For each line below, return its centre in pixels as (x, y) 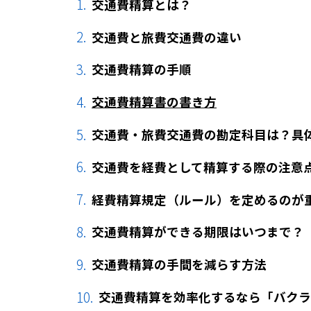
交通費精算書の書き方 (154, 102)
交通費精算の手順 (142, 69)
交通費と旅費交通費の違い (167, 37)
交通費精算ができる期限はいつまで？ (198, 232)
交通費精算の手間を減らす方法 (179, 264)
